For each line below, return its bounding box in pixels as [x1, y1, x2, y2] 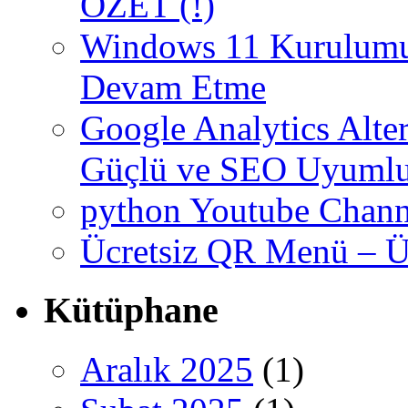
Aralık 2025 [80, 349, 253, 389]
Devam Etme [80, 67, 266, 107]
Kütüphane [44, 290, 219, 331]
